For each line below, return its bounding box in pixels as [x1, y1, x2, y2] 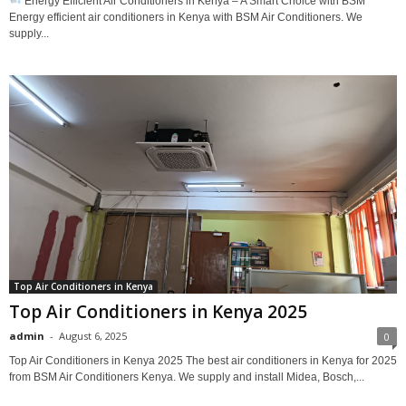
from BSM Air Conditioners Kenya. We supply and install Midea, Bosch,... [9, 371, 364, 384]
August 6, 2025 [59, 329, 127, 343]
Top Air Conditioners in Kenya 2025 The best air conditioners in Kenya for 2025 [9, 354, 397, 368]
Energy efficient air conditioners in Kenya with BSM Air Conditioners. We [9, 11, 362, 24]
